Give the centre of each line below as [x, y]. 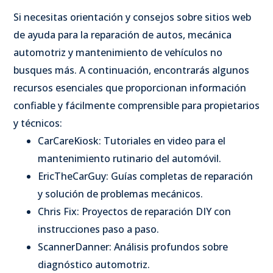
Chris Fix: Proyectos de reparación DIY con [134, 211]
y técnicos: [38, 123]
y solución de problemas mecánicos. [120, 193]
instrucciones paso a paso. [98, 229]
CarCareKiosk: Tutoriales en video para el [132, 140]
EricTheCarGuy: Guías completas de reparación [145, 176]
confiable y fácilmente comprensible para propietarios [136, 105]
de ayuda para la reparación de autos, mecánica [122, 34]
